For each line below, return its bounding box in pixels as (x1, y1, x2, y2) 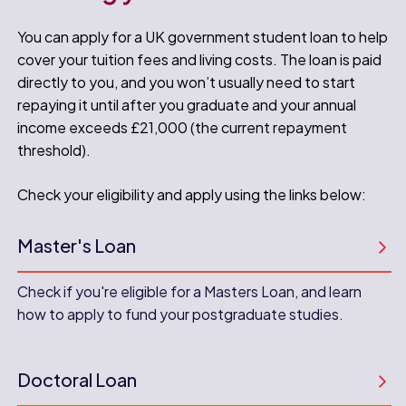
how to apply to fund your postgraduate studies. (17, 304, 344, 324)
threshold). (17, 140, 92, 159)
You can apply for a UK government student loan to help (17, 26, 389, 46)
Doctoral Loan (17, 367, 138, 391)
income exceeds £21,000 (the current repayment (17, 117, 348, 137)
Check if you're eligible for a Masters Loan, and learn (17, 281, 362, 301)
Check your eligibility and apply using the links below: (17, 184, 367, 204)
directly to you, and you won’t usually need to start (17, 72, 356, 92)
